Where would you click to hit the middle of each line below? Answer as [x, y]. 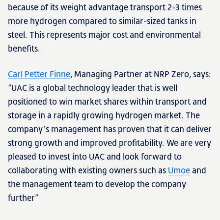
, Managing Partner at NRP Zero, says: [141, 74]
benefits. [24, 48]
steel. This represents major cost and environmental [104, 35]
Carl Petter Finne [39, 74]
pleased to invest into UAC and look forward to [95, 156]
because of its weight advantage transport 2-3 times [105, 7]
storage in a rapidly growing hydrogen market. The [104, 115]
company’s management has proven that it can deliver [110, 129]
